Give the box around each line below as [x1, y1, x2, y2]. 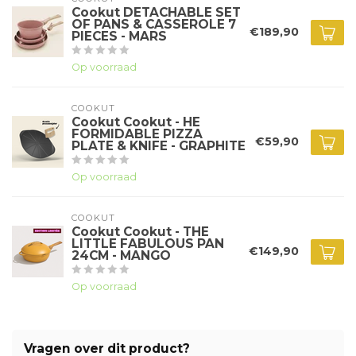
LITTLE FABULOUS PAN [72, 236, 224, 252]
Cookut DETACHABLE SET [72, 5, 241, 21]
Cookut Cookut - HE [72, 114, 200, 130]
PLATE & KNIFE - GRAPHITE [72, 138, 246, 154]
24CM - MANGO [72, 248, 171, 264]
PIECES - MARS [72, 29, 167, 44]
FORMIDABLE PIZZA [72, 126, 203, 142]
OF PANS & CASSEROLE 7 [72, 17, 236, 33]
